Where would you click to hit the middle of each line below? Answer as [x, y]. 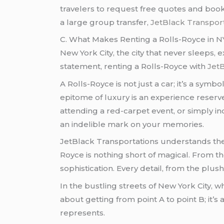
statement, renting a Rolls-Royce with [134, 66]
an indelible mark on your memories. [132, 124]
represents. [83, 212]
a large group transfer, [104, 22]
